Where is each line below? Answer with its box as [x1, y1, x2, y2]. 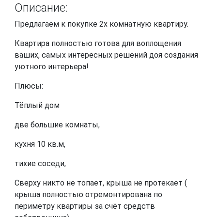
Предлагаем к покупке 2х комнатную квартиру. [15, 19, 190, 29]
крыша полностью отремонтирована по [15, 189, 162, 199]
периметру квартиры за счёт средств [15, 201, 155, 211]
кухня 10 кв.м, [15, 139, 65, 149]
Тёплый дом [15, 100, 60, 110]
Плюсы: [15, 81, 43, 91]
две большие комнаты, [15, 120, 100, 129]
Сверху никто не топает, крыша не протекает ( [15, 178, 187, 187]
